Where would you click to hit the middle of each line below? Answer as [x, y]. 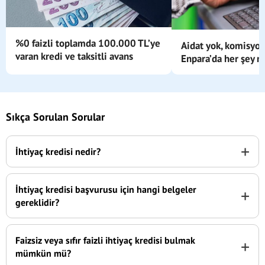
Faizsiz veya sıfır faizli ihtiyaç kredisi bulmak [105, 240]
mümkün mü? [43, 253]
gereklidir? [37, 202]
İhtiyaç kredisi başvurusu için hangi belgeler [106, 189]
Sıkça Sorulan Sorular [55, 117]
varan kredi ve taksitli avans [74, 56]
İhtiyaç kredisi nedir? [58, 151]
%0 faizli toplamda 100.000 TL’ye [88, 43]
